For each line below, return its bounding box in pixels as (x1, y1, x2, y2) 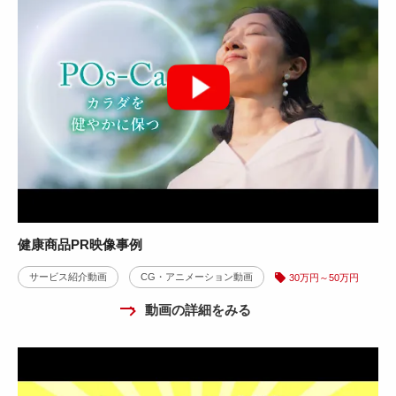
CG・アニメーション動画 (141, 271, 253, 282)
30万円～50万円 (289, 272, 359, 283)
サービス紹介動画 (29, 271, 107, 282)
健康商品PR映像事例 (18, 237, 142, 252)
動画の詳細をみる (145, 302, 251, 317)
